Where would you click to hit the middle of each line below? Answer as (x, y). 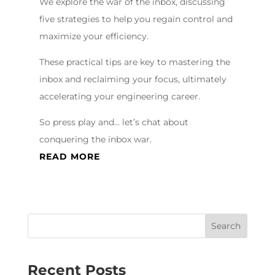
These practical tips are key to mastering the (134, 62)
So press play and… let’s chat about (114, 122)
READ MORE (69, 157)
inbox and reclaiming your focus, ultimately (133, 79)
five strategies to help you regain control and (136, 19)
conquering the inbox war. (95, 139)
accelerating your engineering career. (119, 96)
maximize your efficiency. (94, 36)
